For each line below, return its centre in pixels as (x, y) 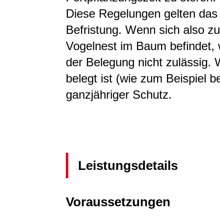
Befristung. (96, 29)
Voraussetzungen (118, 202)
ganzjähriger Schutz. (119, 94)
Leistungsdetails (128, 165)
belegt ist (89, 78)
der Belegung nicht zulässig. (138, 62)
